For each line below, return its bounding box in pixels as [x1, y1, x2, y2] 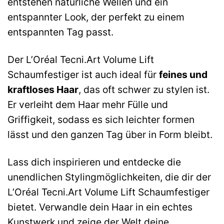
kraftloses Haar [7, 83, 78, 95]
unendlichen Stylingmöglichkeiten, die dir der [7, 170, 211, 183]
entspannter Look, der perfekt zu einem [7, 10, 184, 23]
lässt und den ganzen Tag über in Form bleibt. [7, 128, 212, 140]
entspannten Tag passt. [7, 25, 113, 38]
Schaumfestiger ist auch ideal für [7, 68, 159, 80]
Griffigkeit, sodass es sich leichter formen [7, 113, 194, 125]
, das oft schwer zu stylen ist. [78, 83, 209, 95]
